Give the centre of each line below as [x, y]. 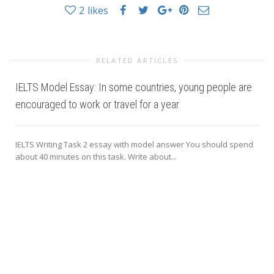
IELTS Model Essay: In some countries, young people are [134, 87]
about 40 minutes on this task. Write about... [96, 156]
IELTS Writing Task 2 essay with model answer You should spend [134, 144]
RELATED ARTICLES [137, 60]
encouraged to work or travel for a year [97, 104]
